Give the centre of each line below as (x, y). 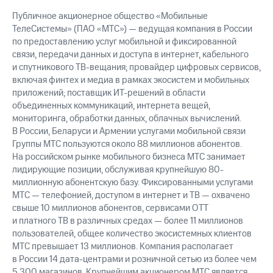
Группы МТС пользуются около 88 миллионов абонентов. (127, 144)
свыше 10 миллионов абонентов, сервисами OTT (110, 208)
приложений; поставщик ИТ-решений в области (109, 93)
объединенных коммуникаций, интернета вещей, (111, 106)
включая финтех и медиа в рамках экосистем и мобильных (131, 80)
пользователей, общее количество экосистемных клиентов (132, 234)
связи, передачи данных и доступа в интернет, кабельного (130, 55)
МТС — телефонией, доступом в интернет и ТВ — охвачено (131, 196)
